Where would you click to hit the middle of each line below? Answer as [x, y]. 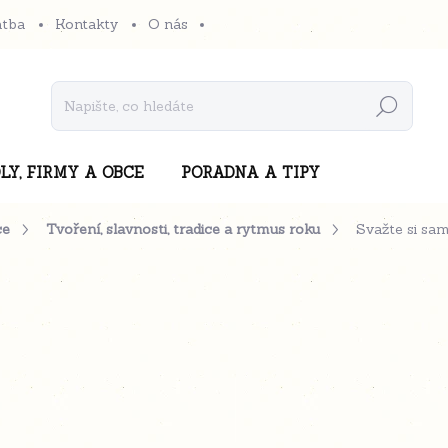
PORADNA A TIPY [250, 172]
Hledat [387, 106]
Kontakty [86, 24]
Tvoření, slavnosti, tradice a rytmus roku [183, 229]
